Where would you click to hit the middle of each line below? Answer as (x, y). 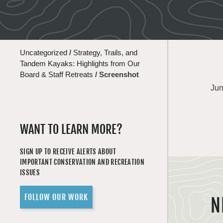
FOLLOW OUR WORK (56, 197)
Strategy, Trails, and (105, 53)
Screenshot (119, 74)
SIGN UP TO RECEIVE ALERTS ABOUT (68, 152)
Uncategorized (44, 53)
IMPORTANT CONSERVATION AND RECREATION (82, 162)
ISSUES (30, 172)
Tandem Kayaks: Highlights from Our (80, 63)
